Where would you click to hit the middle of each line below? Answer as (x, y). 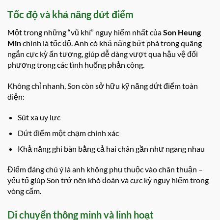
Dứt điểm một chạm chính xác (68, 133)
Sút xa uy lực (39, 117)
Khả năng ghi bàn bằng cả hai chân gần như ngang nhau (111, 148)
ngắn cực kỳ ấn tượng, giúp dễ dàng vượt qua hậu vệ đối (103, 54)
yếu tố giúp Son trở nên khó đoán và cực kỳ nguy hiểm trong (108, 180)
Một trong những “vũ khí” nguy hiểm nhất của (85, 32)
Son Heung (182, 32)
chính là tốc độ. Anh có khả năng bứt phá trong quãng (111, 43)
